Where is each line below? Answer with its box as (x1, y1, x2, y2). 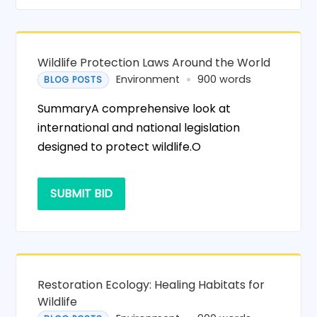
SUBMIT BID (50, 185, 113, 202)
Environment (116, 72, 180, 87)
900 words (197, 72, 252, 87)
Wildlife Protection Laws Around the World (38, 54, 271, 71)
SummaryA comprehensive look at (38, 100, 231, 117)
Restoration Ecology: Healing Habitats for (38, 276, 265, 293)
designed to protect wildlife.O (38, 138, 202, 155)
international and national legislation (38, 119, 241, 136)
